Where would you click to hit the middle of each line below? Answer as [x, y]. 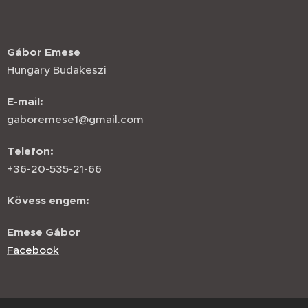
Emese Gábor [44, 232]
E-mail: [25, 102]
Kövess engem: [48, 201]
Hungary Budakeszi [57, 70]
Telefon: [30, 151]
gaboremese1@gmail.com [75, 119]
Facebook [33, 250]
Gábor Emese [44, 52]
